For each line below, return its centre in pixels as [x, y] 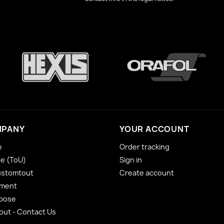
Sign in [130, 159]
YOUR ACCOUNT [154, 129]
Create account [146, 172]
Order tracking [144, 146]
